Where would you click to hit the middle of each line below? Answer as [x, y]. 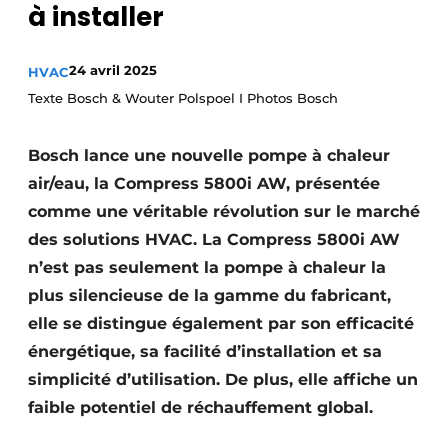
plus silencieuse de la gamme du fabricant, [209, 295]
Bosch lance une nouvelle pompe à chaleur [209, 155]
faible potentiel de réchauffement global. [200, 407]
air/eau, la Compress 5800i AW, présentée [204, 183]
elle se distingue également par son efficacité [221, 323]
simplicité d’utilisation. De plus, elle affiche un [223, 379]
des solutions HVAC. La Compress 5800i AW [214, 239]
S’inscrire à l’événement [158, 22]
